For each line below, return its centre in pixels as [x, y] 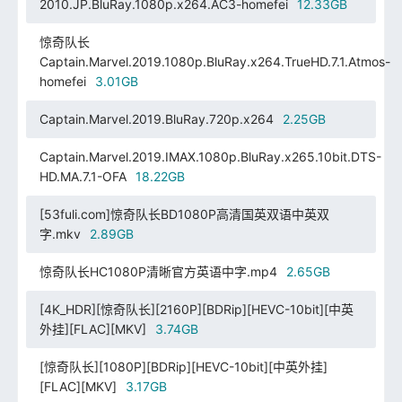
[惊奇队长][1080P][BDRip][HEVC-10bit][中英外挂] [183, 366]
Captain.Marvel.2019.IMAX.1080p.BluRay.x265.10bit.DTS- [210, 156]
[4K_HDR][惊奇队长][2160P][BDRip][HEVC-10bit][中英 [196, 309]
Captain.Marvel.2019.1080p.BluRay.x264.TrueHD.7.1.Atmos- [214, 61]
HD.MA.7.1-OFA [83, 176]
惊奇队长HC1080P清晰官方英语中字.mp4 [158, 271]
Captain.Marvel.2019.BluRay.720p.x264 [156, 118]
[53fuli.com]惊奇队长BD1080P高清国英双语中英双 [184, 214]
